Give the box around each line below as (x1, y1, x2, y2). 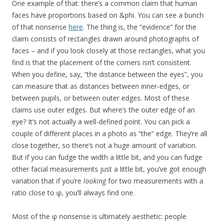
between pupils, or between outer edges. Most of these (12, 93, 189, 103)
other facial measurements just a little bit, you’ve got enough (12, 164, 206, 174)
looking (83, 176, 106, 186)
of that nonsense (12, 22, 69, 32)
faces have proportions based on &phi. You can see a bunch (12, 10, 204, 20)
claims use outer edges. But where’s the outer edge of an (12, 105, 195, 115)
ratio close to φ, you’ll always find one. (12, 188, 135, 198)
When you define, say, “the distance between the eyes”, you (12, 70, 203, 79)
